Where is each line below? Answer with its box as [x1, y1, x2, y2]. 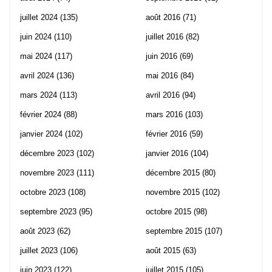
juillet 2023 [20, 245, 58, 255]
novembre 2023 [20, 168, 74, 177]
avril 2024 [20, 70, 54, 80]
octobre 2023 [20, 187, 66, 197]
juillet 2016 [146, 32, 183, 41]
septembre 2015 [146, 226, 202, 236]
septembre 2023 [20, 206, 76, 216]
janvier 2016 [146, 148, 188, 158]
